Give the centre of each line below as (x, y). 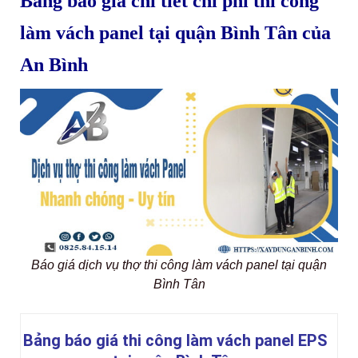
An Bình (54, 65)
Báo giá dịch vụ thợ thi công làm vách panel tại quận (179, 265)
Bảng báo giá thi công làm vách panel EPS (175, 341)
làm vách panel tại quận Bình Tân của (175, 33)
